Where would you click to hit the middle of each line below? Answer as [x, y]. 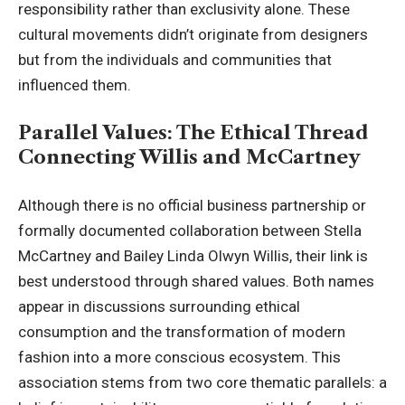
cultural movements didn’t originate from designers [193, 34]
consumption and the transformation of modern [182, 331]
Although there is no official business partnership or [192, 205]
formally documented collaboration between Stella [190, 230]
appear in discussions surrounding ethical [159, 306]
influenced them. [75, 85]
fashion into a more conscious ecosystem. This [179, 357]
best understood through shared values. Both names [196, 281]
